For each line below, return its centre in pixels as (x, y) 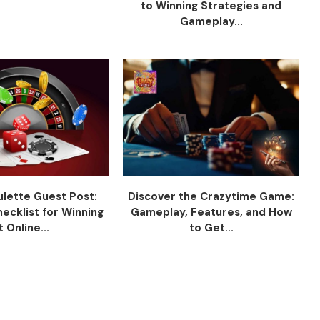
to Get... (211, 227)
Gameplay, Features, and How (211, 212)
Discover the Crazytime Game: (211, 196)
